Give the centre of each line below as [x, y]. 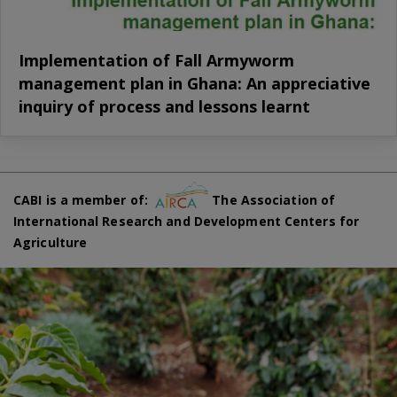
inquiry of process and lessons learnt [164, 107]
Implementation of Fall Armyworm [156, 61]
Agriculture [51, 242]
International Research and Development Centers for [187, 221]
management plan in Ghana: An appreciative [195, 84]
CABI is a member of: [85, 199]
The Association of [272, 199]
